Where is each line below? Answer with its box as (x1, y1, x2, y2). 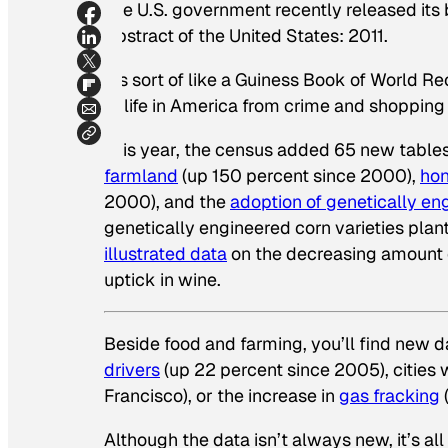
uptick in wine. (104, 268, 221, 292)
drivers (104, 357, 160, 381)
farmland (104, 164, 178, 188)
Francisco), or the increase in (104, 383, 339, 407)
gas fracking (339, 383, 440, 407)
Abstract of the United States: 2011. (104, 24, 388, 48)
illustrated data (104, 242, 227, 266)
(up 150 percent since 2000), (178, 164, 420, 188)
